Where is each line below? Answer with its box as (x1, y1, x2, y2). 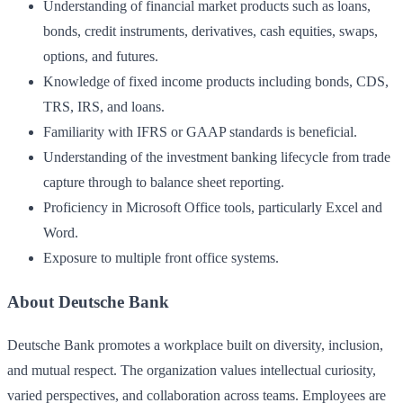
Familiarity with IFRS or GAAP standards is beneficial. (43, 123, 357, 139)
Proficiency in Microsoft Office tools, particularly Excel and (43, 199, 382, 215)
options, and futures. (43, 48, 158, 64)
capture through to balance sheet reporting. (43, 174, 284, 190)
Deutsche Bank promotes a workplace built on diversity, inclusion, (7, 337, 383, 354)
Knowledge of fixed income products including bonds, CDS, (43, 73, 389, 89)
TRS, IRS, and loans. (43, 98, 165, 114)
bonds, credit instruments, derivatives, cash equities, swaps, (43, 22, 378, 39)
